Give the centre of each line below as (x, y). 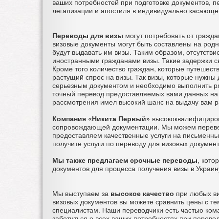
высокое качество (142, 193)
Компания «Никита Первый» (102, 119)
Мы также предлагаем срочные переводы (125, 160)
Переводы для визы (88, 35)
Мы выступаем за (80, 193)
